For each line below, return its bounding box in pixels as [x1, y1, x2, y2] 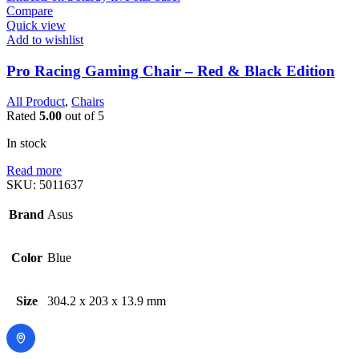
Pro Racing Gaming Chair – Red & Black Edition [6, 62, 335, 79]
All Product [6, 95, 65, 109]
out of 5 [62, 109, 104, 123]
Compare [6, 4, 53, 18]
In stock [6, 136, 46, 151]
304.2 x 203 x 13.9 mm [47, 294, 166, 309]
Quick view [6, 18, 66, 32]
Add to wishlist [6, 33, 83, 46]
